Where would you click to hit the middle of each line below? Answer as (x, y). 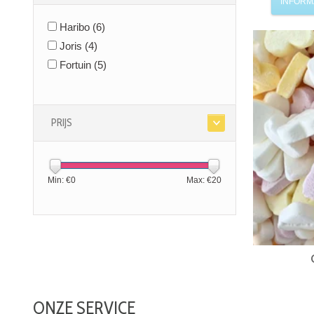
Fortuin (77, 65)
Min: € (59, 180)
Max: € (199, 180)
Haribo (76, 27)
